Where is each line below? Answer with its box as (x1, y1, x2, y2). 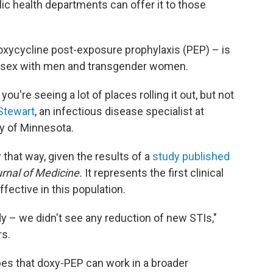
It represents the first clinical (85, 166, 224, 179)
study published (152, 150, 230, 163)
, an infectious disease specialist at (35, 105, 204, 118)
